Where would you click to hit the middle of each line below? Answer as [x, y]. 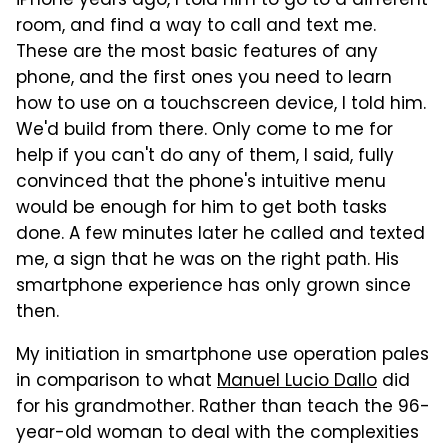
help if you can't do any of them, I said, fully [205, 157]
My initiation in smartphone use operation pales [222, 356]
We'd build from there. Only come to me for [204, 131]
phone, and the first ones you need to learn [204, 79]
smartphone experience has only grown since [213, 287]
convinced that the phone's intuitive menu [201, 183]
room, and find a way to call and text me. [196, 27]
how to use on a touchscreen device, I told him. [221, 105]
